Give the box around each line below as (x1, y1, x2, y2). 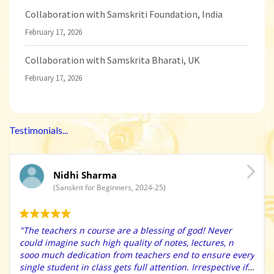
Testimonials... (9, 124, 68, 136)
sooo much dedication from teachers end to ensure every (20, 248, 254, 261)
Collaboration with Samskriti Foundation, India (25, 8, 223, 21)
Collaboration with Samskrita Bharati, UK (25, 54, 200, 67)
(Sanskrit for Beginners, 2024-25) (53, 182, 166, 193)
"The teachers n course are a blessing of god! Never (20, 224, 232, 236)
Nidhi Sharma (53, 168, 117, 181)
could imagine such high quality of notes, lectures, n (20, 236, 234, 248)
